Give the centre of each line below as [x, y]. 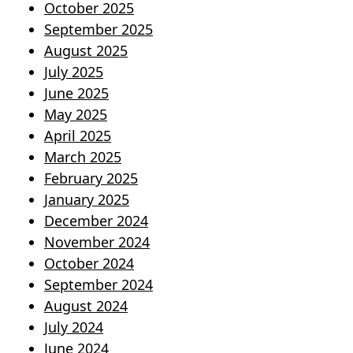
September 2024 [98, 285]
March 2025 [83, 157]
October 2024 [89, 264]
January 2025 [87, 200]
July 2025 [74, 72]
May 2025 [76, 115]
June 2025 [76, 93]
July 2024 [74, 327]
